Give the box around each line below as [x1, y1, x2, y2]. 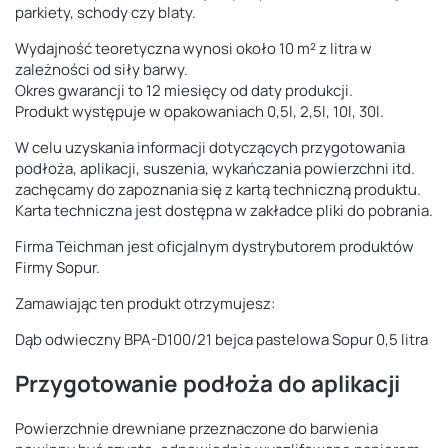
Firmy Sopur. [15, 256, 100, 278]
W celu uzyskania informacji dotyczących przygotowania [15, 136, 405, 158]
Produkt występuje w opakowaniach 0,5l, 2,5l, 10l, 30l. [15, 100, 384, 122]
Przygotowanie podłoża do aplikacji [15, 368, 400, 400]
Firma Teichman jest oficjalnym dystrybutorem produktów [15, 235, 414, 257]
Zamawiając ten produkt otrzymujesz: [15, 292, 275, 314]
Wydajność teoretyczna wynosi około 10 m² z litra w [15, 37, 372, 59]
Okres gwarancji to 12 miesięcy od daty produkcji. [15, 79, 353, 101]
